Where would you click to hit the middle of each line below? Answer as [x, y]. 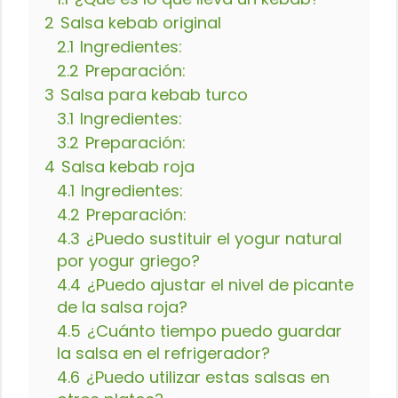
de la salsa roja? [122, 306]
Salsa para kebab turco [154, 94]
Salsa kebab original [141, 22]
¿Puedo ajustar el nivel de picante [220, 284]
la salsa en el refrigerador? [163, 353]
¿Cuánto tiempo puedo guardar [215, 330]
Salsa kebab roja [128, 166]
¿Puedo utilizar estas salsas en [208, 377]
